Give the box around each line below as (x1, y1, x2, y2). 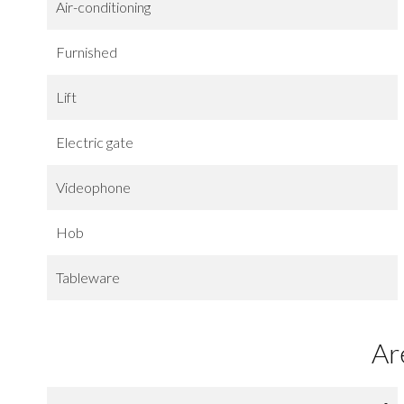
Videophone (56, 178, 131, 196)
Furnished (56, 42, 117, 60)
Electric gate (56, 133, 133, 151)
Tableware (56, 268, 120, 286)
